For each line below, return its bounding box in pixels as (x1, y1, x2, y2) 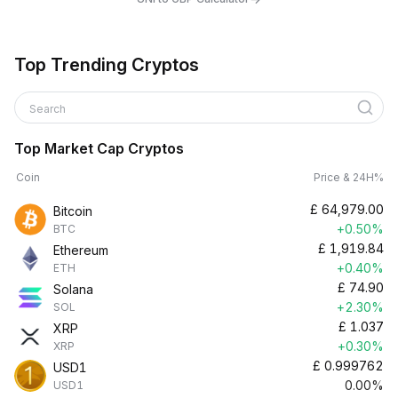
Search (29, 102, 68, 115)
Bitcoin (53, 203, 92, 219)
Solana (53, 282, 93, 297)
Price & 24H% (314, 171, 384, 184)
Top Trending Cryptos (14, 54, 199, 76)
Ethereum (53, 243, 108, 258)
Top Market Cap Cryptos (14, 139, 184, 157)
